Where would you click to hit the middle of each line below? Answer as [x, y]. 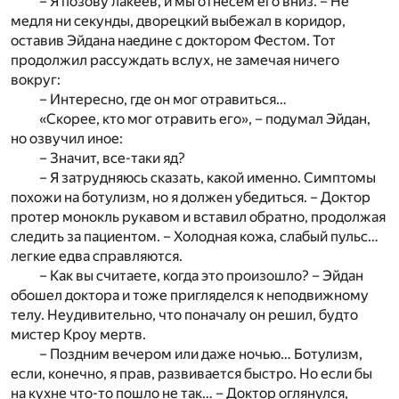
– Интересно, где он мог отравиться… [163, 99]
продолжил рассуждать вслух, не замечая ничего [175, 60]
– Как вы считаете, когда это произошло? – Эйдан [201, 275]
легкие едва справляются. [97, 256]
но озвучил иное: [67, 138]
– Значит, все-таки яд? [112, 158]
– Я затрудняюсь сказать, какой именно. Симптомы [208, 177]
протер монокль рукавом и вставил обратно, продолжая [198, 216]
